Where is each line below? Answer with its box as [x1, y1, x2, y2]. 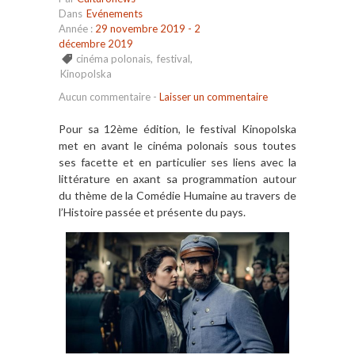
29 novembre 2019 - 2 [95, 21, 200, 35]
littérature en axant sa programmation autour [59, 171, 296, 185]
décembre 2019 [59, 36, 133, 50]
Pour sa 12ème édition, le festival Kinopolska [59, 121, 296, 136]
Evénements [86, 6, 143, 20]
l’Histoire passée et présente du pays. [59, 204, 246, 219]
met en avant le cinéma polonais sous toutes [59, 138, 296, 152]
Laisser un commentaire [159, 90, 268, 103]
